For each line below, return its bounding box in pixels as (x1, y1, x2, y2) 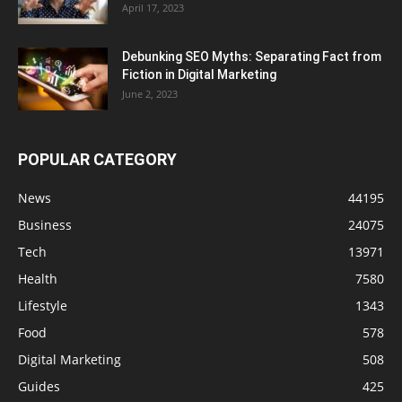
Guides (18, 377, 60, 395)
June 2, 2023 (122, 86, 178, 100)
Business (18, 215, 72, 233)
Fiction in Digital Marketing (122, 66, 276, 82)
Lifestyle (18, 296, 67, 314)
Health (18, 269, 57, 287)
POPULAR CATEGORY (18, 149, 177, 169)
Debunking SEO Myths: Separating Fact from (122, 48, 381, 64)
